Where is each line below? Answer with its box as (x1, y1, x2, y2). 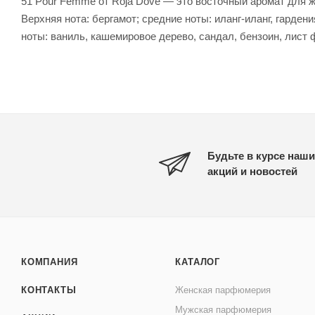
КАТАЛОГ (175, 257, 220, 267)
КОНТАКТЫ (21, 285, 77, 295)
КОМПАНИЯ (21, 257, 78, 267)
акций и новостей (207, 165, 297, 177)
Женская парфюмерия (175, 285, 271, 295)
